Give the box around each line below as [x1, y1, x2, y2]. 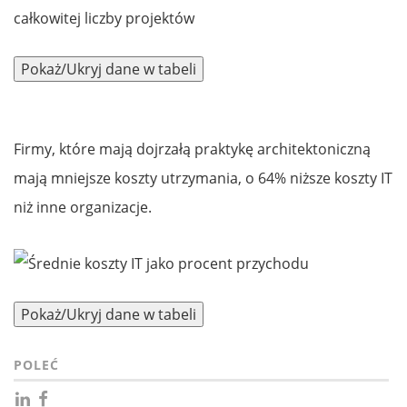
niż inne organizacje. [14, 197, 152, 218]
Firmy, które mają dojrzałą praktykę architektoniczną [14, 139, 371, 160]
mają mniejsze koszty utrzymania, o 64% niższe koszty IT [14, 168, 392, 189]
